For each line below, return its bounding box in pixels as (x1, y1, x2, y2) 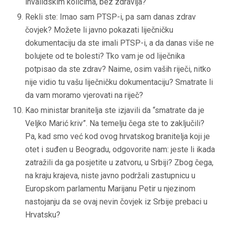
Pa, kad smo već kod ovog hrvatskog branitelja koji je (25, 132, 210, 142)
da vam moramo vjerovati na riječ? (25, 90, 143, 100)
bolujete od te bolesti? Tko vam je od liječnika (25, 51, 185, 61)
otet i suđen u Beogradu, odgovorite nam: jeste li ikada (25, 145, 215, 155)
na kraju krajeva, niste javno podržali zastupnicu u (25, 171, 195, 181)
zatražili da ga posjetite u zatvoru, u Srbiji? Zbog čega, (25, 158, 213, 168)
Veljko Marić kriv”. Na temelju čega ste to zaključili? (25, 119, 204, 129)
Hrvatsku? (25, 210, 60, 220)
